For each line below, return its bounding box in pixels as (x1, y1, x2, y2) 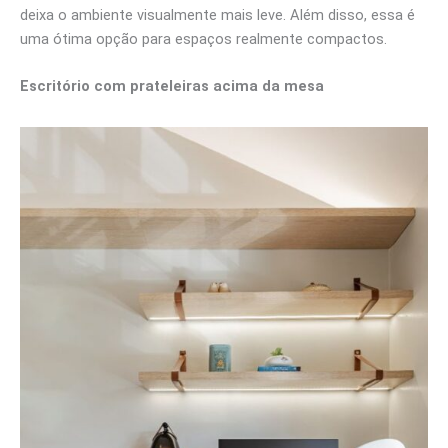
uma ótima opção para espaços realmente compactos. (20, 29, 387, 48)
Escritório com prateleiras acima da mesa (20, 77, 324, 96)
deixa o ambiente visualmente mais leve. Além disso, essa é (20, 5, 415, 24)
